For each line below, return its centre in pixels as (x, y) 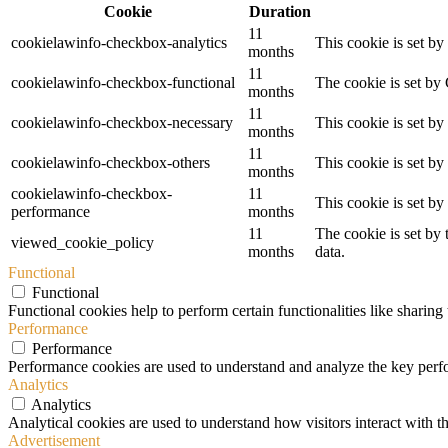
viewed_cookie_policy (82, 242)
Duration (279, 11)
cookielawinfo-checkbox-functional (123, 82)
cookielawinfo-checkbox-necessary (122, 122)
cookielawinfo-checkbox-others (110, 162)
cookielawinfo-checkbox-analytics (119, 42)
